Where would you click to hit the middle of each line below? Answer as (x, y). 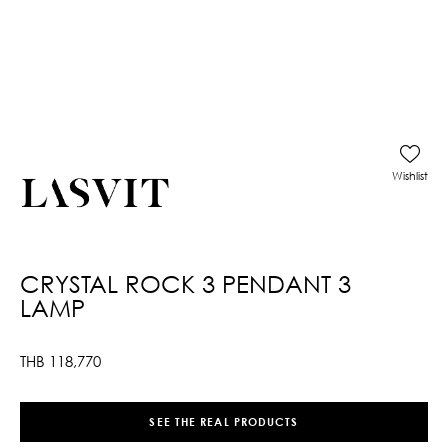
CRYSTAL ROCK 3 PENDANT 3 (185, 283)
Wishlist (410, 175)
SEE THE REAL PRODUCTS (224, 422)
